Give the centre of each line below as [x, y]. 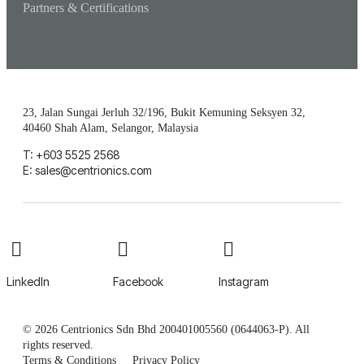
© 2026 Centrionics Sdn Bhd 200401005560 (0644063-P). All [166, 330]
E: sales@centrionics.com [87, 171]
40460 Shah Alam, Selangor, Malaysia [110, 128]
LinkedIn [28, 282]
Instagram [244, 282]
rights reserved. [58, 345]
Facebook [138, 282]
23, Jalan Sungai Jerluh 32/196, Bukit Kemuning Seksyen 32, [164, 113]
